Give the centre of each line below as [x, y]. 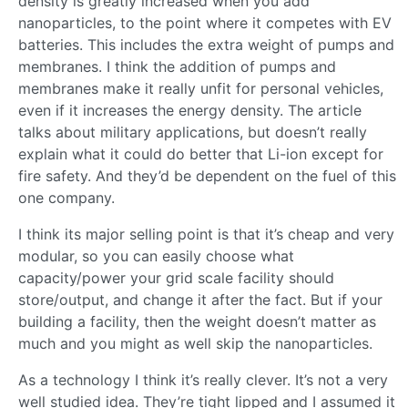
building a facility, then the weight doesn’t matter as [197, 321]
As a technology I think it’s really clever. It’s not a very [203, 379]
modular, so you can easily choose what [156, 255]
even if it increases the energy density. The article [190, 110]
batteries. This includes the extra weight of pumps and [206, 44]
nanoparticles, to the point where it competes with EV [205, 22]
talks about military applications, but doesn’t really [193, 132]
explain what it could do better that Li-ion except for [201, 153]
